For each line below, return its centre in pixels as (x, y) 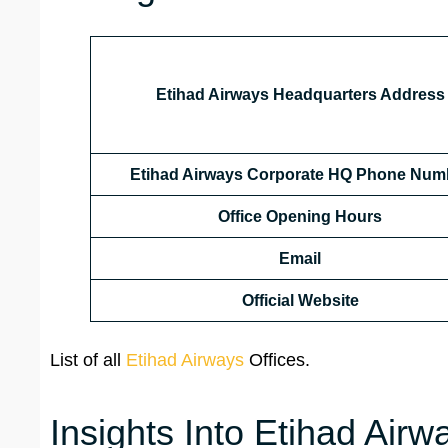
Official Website (300, 301)
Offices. (277, 360)
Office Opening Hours (300, 217)
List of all (88, 360)
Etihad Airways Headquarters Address (300, 95)
